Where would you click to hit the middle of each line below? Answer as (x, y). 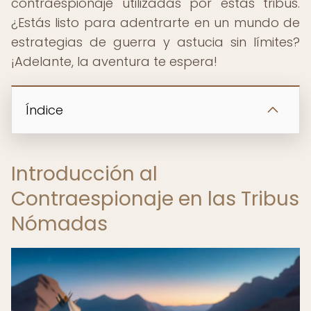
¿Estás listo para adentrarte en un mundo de (155, 23)
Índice (44, 110)
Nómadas (59, 224)
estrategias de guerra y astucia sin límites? (155, 42)
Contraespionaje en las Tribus (155, 199)
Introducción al (84, 174)
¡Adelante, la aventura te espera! (114, 61)
